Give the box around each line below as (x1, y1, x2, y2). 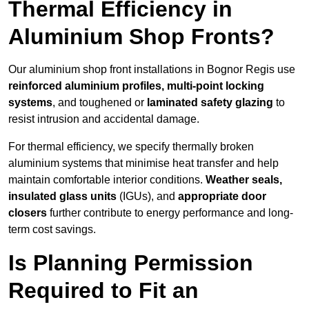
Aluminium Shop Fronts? (8, 24, 275, 50)
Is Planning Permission (8, 250, 253, 276)
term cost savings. (8, 223, 96, 236)
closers (8, 207, 47, 219)
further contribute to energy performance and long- (47, 207, 293, 219)
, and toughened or (52, 97, 147, 109)
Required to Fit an (8, 278, 199, 303)
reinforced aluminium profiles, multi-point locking (8, 80, 264, 92)
